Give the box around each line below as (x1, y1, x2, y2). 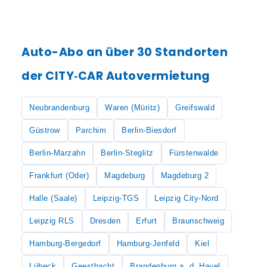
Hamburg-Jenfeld (116, 239, 179, 248)
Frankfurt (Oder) (29, 171, 89, 180)
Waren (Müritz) (105, 103, 160, 112)
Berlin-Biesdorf (122, 126, 177, 135)
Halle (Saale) (29, 194, 77, 203)
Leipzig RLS (29, 216, 74, 225)
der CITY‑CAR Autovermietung (21, 68, 210, 84)
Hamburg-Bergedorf (29, 239, 101, 248)
